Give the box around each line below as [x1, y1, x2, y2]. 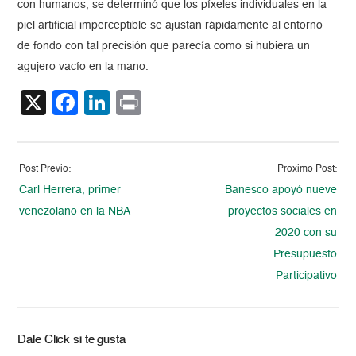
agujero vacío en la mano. [17, 61, 149, 73]
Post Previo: [19, 164, 72, 175]
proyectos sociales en [227, 206, 337, 218]
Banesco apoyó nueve [224, 184, 337, 196]
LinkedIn [110, 90, 207, 116]
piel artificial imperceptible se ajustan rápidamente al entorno [17, 20, 323, 32]
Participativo [275, 270, 337, 282]
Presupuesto [273, 249, 337, 261]
